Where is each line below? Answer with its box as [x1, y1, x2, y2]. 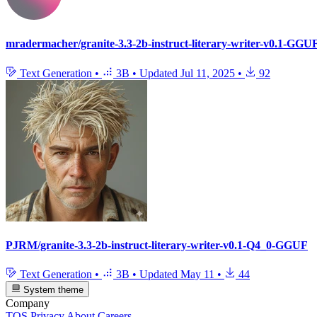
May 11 [180, 268, 214, 281]
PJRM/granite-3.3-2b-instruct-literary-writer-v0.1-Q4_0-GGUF [6, 238, 308, 251]
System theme [21, 284, 84, 295]
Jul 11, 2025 [180, 67, 235, 79]
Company [6, 296, 50, 309]
